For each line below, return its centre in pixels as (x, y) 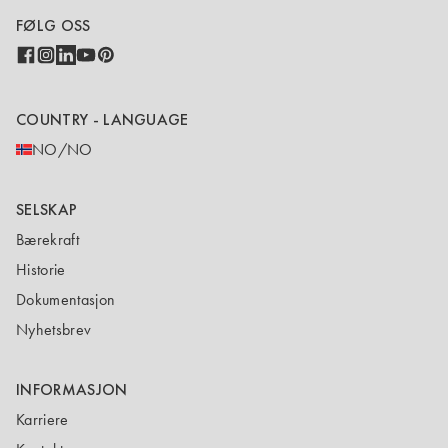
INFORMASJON (72, 389)
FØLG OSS (53, 25)
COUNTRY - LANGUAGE (102, 119)
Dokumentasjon (66, 299)
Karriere (42, 419)
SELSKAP (47, 209)
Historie (41, 269)
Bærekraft (47, 239)
